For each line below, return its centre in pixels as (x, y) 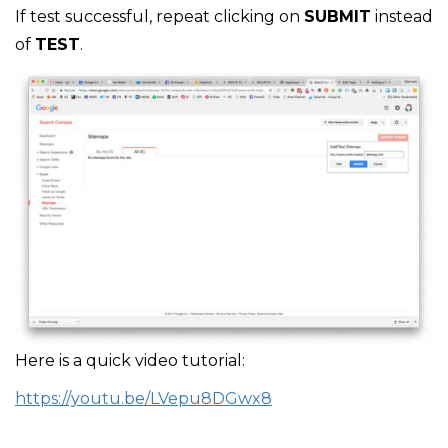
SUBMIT (337, 17)
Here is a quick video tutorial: (130, 360)
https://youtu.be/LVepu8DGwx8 (143, 398)
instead (402, 17)
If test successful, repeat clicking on (159, 17)
